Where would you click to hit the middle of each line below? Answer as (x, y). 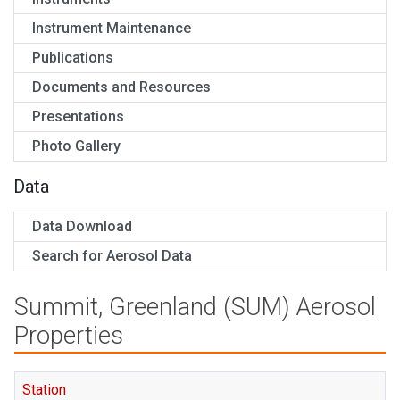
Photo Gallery (76, 146)
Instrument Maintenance (112, 28)
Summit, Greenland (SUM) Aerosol (195, 307)
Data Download (82, 226)
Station (44, 390)
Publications (73, 58)
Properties (69, 336)
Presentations (78, 117)
